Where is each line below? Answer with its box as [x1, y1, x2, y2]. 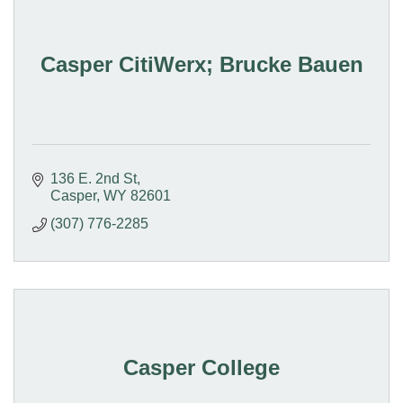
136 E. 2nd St [50, 171, 137, 187]
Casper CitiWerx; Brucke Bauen [40, 52, 363, 77]
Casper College [123, 355, 280, 381]
